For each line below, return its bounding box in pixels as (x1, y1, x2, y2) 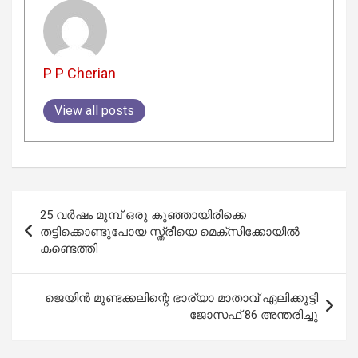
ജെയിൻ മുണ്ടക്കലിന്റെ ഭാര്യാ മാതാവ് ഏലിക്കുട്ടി (45, 290, 318, 305)
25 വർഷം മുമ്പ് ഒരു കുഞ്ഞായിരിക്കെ (40, 207, 246, 222)
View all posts (54, 103, 134, 119)
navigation (11, 216, 105, 240)
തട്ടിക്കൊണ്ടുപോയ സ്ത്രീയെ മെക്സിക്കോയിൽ (40, 224, 300, 239)
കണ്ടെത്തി (40, 241, 97, 256)
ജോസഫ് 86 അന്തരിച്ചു (189, 307, 318, 322)
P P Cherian (42, 65, 116, 82)
